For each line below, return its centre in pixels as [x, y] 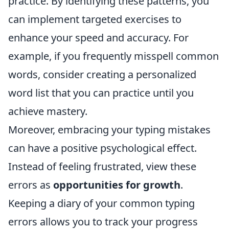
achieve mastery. [48, 111]
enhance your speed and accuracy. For [98, 38]
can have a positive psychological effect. [102, 148]
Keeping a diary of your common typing [101, 203]
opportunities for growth [117, 185]
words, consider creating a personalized [102, 74]
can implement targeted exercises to [95, 19]
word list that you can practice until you [101, 93]
